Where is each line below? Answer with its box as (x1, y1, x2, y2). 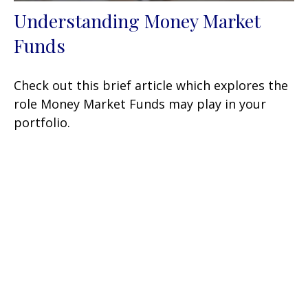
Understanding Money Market (14, 8, 261, 33)
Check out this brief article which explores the (14, 76, 288, 93)
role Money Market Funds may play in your (14, 95, 266, 112)
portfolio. (14, 113, 70, 131)
